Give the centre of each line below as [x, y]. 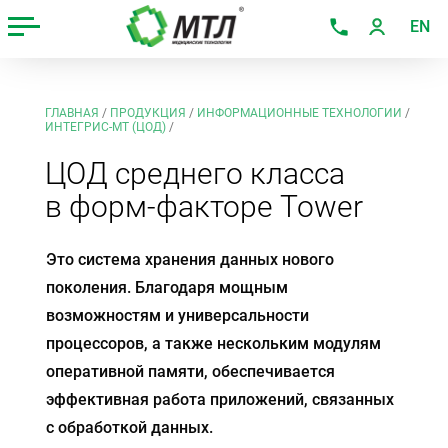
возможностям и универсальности [177, 315]
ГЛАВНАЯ [71, 113]
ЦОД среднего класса [194, 173]
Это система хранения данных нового [189, 259]
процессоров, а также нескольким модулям [213, 343]
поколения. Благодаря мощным [166, 287]
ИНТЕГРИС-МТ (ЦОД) [105, 127]
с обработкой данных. [129, 427]
